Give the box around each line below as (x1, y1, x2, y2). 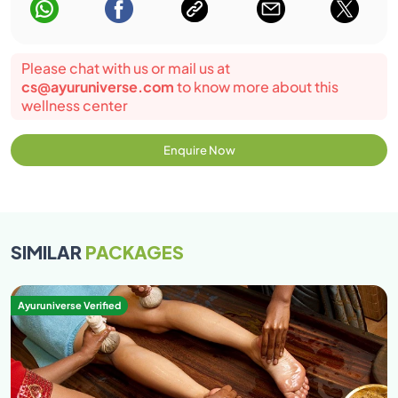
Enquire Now (163, 143, 235, 158)
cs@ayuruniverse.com (21, 77, 174, 97)
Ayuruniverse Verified (18, 299, 121, 312)
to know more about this (174, 77, 338, 97)
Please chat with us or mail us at (21, 59, 230, 78)
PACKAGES (85, 236, 184, 267)
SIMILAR (11, 236, 85, 267)
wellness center (21, 96, 128, 115)
